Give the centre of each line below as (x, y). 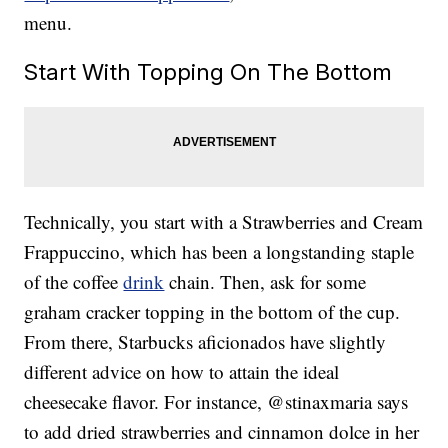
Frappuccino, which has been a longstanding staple (219, 252)
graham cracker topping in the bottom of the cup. (212, 312)
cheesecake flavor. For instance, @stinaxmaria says (216, 402)
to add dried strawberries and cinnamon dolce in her (222, 432)
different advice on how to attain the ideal (182, 372)
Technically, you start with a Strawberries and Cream (224, 222)
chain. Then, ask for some (265, 282)
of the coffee (74, 282)
